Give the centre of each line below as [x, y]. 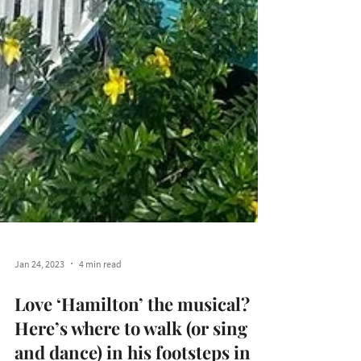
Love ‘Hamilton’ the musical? [132, 339]
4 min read [100, 299]
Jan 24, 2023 [39, 299]
